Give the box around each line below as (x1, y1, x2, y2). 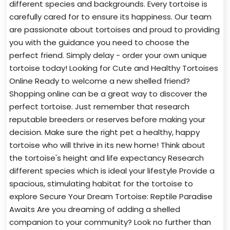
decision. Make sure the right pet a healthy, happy (9, 126, 200, 138)
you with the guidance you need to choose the (9, 36, 190, 48)
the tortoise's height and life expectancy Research (9, 152, 204, 163)
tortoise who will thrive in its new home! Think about (9, 139, 206, 150)
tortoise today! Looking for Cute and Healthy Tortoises (9, 62, 219, 73)
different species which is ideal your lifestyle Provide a (9, 165, 215, 176)
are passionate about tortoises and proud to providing (9, 24, 220, 35)
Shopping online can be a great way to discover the (9, 88, 208, 99)
